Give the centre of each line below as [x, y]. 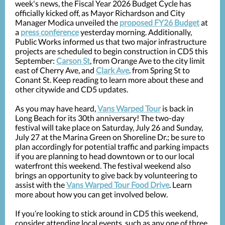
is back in [177, 108]
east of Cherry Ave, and [55, 70]
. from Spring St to [159, 70]
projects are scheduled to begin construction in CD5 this [111, 51]
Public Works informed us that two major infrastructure [111, 41]
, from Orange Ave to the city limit [147, 61]
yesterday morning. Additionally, [135, 32]
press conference [50, 32]
